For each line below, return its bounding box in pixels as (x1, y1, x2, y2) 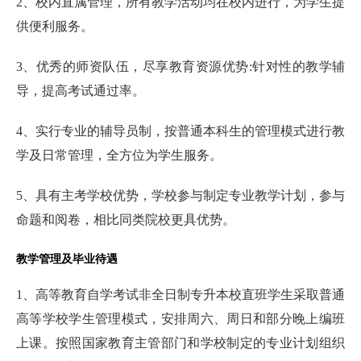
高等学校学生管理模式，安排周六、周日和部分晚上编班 (16, 311, 345, 326)
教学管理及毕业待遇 (16, 252, 118, 265)
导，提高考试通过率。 (16, 83, 145, 98)
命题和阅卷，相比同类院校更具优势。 (16, 212, 235, 226)
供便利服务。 (16, 19, 93, 33)
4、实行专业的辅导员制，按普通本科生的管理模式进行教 (16, 123, 345, 138)
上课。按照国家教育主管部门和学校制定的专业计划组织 (16, 335, 345, 350)
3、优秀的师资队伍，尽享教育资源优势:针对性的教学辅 (16, 59, 345, 73)
